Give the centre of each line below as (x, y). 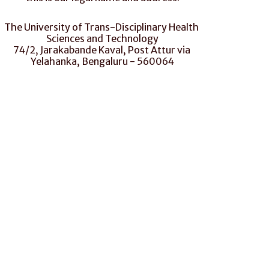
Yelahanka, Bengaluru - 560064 (103, 61)
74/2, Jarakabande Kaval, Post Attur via (101, 50)
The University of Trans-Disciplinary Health (102, 27)
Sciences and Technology (103, 38)
